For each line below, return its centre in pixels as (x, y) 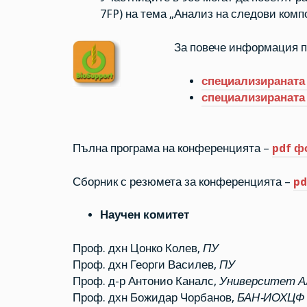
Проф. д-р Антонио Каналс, (146, 282)
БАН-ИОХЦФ (271, 298)
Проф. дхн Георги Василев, (146, 265)
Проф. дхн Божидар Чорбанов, (155, 298)
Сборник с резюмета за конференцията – (183, 182)
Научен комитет (144, 215)
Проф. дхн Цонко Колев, (137, 249)
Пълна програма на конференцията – (172, 148)
